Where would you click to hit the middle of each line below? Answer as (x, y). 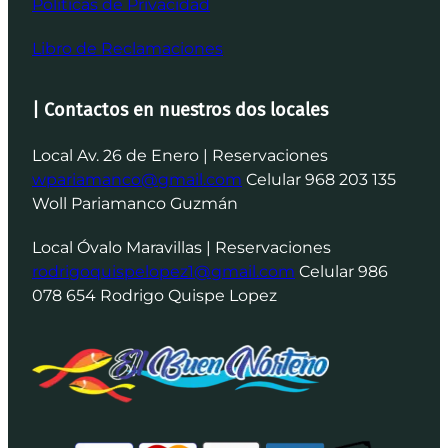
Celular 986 (341, 272)
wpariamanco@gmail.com (137, 180)
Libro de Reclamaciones (127, 49)
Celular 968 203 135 (319, 180)
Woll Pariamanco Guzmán (135, 204)
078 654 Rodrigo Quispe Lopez (154, 296)
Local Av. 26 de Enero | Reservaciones (180, 156)
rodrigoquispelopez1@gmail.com (163, 272)
